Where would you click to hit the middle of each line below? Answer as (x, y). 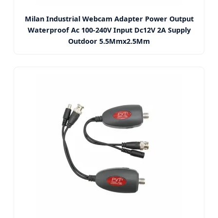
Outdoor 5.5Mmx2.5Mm (109, 41)
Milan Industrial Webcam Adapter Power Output (109, 19)
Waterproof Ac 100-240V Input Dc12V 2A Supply (109, 30)
